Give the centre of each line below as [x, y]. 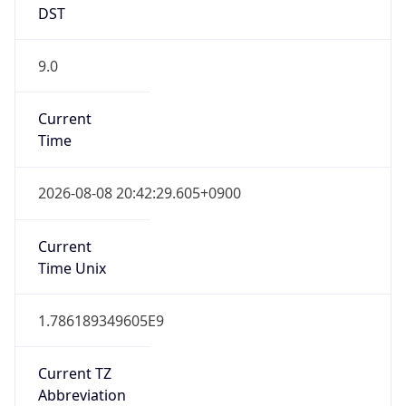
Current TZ [74, 345]
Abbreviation [82, 367]
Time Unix [72, 239]
